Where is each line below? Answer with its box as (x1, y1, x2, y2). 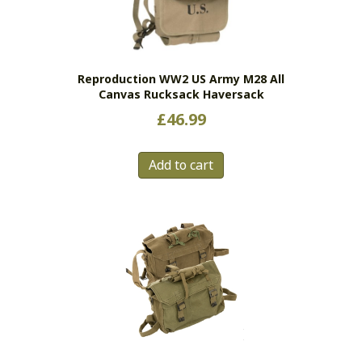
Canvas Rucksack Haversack (98, 86, 264, 103)
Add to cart (149, 156, 213, 175)
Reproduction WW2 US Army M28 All (78, 71, 284, 87)
